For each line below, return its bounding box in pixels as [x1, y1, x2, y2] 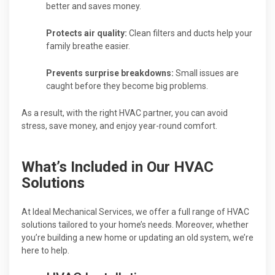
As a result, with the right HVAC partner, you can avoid [21, 107, 228, 118]
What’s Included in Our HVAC [21, 158, 214, 176]
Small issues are [174, 68, 239, 78]
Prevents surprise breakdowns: [46, 68, 174, 78]
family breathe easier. [46, 41, 130, 51]
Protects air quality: [46, 28, 127, 38]
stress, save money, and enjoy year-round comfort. [21, 120, 217, 131]
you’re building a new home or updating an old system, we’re [21, 232, 254, 242]
